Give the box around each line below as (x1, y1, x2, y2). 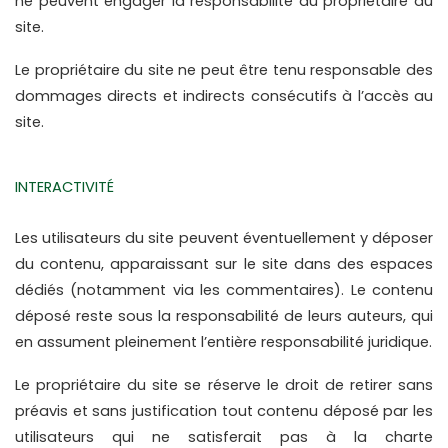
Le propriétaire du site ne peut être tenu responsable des (15, 60, 433, 81)
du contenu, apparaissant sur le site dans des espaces (15, 254, 433, 275)
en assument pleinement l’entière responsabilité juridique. (15, 332, 432, 353)
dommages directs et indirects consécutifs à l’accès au (15, 86, 433, 107)
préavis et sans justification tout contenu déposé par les (15, 401, 433, 422)
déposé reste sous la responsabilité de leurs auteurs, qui (15, 306, 433, 327)
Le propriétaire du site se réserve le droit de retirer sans (15, 375, 433, 396)
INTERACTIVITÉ (15, 176, 114, 197)
